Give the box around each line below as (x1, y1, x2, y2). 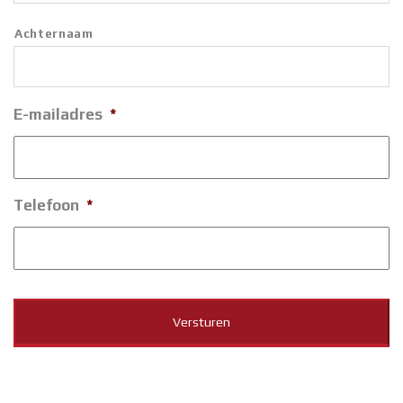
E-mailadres (13, 105, 103, 124)
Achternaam (14, 26, 94, 41)
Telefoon (13, 196, 79, 215)
